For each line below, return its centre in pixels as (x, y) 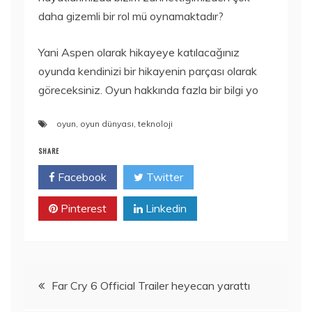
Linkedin (165, 208)
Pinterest (82, 208)
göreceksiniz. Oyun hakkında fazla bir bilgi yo (148, 90)
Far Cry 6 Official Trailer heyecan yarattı (151, 286)
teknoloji (155, 124)
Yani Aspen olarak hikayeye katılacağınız (139, 52)
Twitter (163, 177)
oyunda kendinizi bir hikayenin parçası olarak (148, 71)
